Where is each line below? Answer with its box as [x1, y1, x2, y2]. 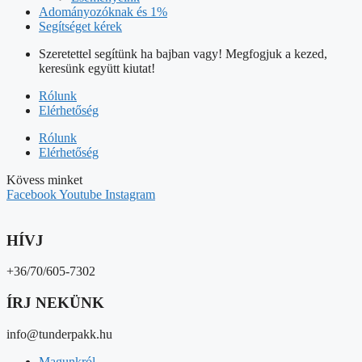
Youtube [59, 187, 102, 201]
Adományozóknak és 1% [39, 5, 167, 19]
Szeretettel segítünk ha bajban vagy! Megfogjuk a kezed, [39, 47, 327, 61]
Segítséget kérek [39, 19, 122, 33]
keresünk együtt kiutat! [39, 61, 155, 75]
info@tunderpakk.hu [6, 326, 112, 341]
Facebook [6, 187, 57, 201]
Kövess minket [6, 173, 82, 187]
